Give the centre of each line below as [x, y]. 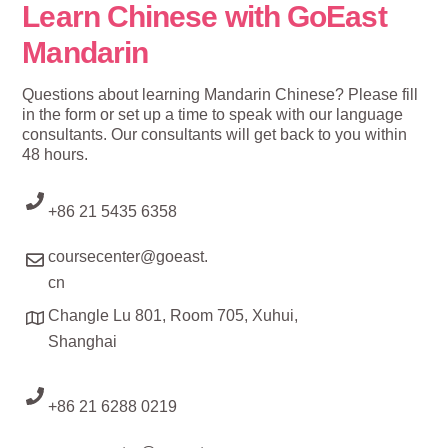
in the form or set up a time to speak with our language [213, 115]
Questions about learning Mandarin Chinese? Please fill [220, 95]
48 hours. [59, 155]
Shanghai [82, 341]
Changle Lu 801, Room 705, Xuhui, [172, 315]
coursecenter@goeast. [127, 257]
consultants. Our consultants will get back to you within [215, 135]
